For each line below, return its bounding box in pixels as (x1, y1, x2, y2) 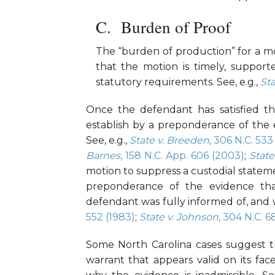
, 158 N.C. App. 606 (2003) (120, 150, 244, 162)
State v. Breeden (129, 134, 210, 147)
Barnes (85, 150, 120, 162)
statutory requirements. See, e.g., (95, 76, 260, 88)
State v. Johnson (139, 211, 219, 223)
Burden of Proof (120, 16, 231, 39)
